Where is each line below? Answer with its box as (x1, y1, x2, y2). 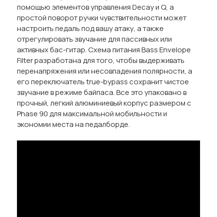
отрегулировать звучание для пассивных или (17, 34, 172, 44)
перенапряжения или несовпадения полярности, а (17, 66, 192, 76)
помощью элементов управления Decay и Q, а (17, 2, 174, 12)
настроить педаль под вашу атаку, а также (17, 23, 164, 33)
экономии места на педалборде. (17, 119, 130, 129)
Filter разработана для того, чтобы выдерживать (17, 55, 185, 65)
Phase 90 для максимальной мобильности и (17, 108, 167, 119)
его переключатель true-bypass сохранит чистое (17, 77, 189, 87)
